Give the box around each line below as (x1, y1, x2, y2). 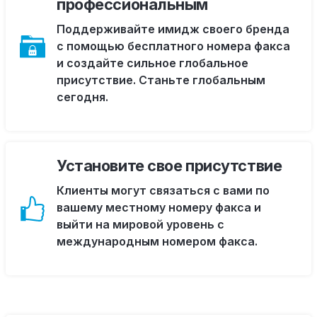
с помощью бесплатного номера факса (57, 39, 290, 53)
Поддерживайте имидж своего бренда (57, 22, 289, 36)
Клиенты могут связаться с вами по (57, 183, 270, 197)
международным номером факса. (57, 234, 258, 248)
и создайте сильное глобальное (57, 56, 248, 70)
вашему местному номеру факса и (57, 200, 261, 214)
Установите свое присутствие (57, 156, 282, 175)
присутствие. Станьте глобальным (57, 73, 265, 87)
